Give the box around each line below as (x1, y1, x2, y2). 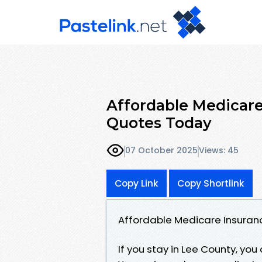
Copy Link (115, 177, 158, 189)
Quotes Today (106, 113, 212, 132)
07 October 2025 (125, 144, 198, 157)
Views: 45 (199, 144, 239, 157)
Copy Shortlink (177, 177, 244, 189)
